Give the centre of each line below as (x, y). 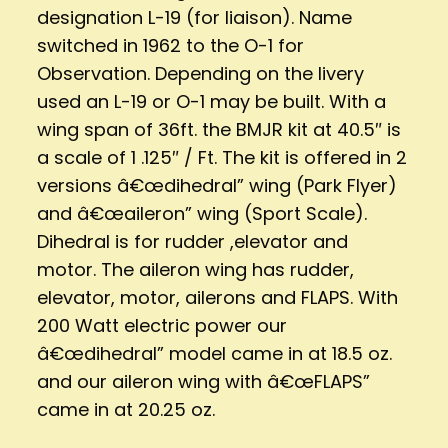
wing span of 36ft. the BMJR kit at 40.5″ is (218, 129)
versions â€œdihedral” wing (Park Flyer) (216, 185)
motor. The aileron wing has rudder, (195, 269)
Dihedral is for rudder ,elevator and (192, 241)
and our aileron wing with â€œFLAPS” (203, 381)
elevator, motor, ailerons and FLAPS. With (217, 297)
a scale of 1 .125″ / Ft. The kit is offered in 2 (221, 157)
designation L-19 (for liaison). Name (194, 17)
